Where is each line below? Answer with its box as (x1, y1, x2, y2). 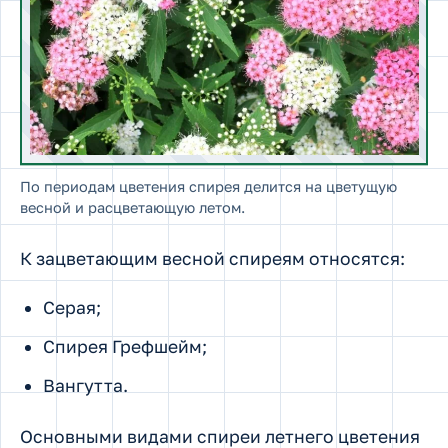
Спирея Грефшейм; (42, 335, 207, 357)
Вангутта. (42, 374, 128, 396)
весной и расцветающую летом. (20, 198, 245, 216)
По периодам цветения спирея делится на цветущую (20, 177, 397, 195)
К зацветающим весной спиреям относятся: (20, 247, 405, 269)
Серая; (42, 297, 101, 319)
